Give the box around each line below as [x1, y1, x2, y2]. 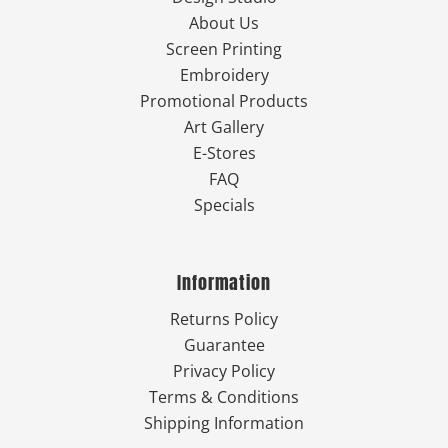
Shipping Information [144, 412, 304, 435]
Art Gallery [184, 116, 264, 139]
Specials [193, 194, 255, 217]
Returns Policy [170, 308, 278, 331]
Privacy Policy [173, 360, 275, 383]
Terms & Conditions [149, 386, 299, 409]
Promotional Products [140, 90, 308, 113]
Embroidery [179, 64, 269, 87]
